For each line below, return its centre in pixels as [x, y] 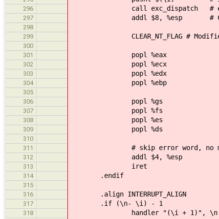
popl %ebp [118, 82]
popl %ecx [118, 64]
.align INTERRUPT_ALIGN [128, 194]
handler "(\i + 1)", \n [143, 212]
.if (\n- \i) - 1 [116, 203]
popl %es [116, 120]
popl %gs [116, 101]
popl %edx [118, 73]
